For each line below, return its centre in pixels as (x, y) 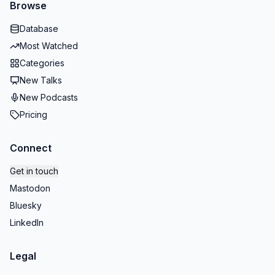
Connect (31, 148)
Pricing (33, 114)
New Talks (41, 80)
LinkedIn (27, 223)
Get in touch (34, 171)
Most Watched (49, 46)
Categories (42, 63)
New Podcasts (49, 97)
